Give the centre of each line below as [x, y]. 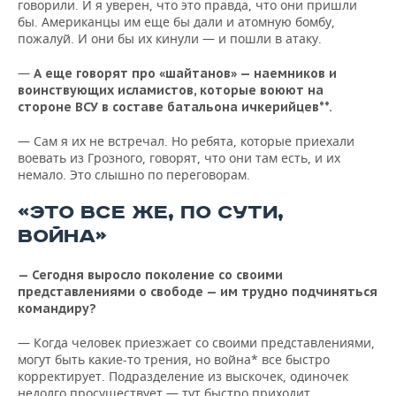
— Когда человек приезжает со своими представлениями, [196, 343]
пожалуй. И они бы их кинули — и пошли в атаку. [170, 38]
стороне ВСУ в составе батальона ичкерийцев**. [175, 107]
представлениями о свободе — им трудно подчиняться [198, 292]
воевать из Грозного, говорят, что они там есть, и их [179, 158]
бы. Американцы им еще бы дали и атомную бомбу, [176, 22]
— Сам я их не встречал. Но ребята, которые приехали [186, 141]
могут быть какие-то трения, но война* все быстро [174, 359]
